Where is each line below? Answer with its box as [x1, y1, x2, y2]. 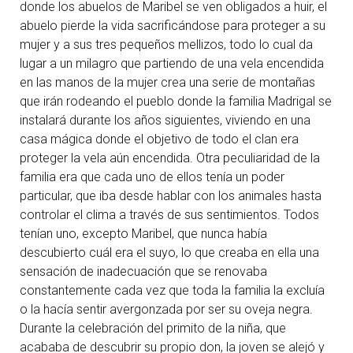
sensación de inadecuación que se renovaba [20, 264, 267, 280]
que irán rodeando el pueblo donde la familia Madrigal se [20, 94, 332, 110]
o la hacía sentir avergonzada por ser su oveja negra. [20, 302, 313, 318]
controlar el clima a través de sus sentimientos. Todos [20, 207, 319, 223]
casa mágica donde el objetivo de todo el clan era [20, 132, 299, 147]
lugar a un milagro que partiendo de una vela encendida [20, 56, 324, 72]
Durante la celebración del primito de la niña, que [20, 321, 286, 336]
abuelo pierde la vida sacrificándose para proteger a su [20, 18, 325, 34]
